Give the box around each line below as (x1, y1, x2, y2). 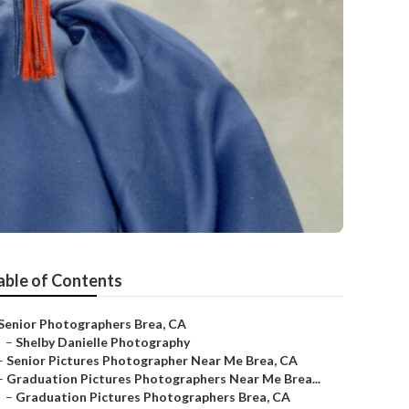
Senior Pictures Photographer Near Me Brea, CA (6, 352, 298, 368)
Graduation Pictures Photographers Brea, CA (16, 389, 290, 404)
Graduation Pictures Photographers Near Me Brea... (6, 371, 320, 386)
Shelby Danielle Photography (16, 334, 190, 350)
